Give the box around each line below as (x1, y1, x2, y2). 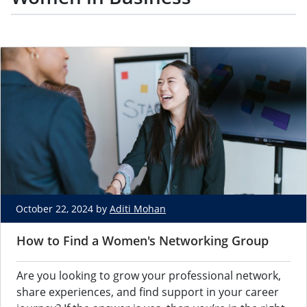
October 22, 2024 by (16, 202, 110, 216)
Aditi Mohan (110, 202, 166, 216)
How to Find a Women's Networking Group (16, 232, 269, 249)
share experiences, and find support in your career (16, 284, 279, 300)
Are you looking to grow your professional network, (16, 268, 281, 284)
